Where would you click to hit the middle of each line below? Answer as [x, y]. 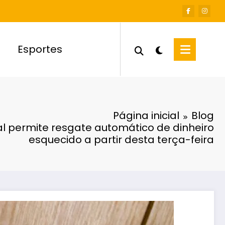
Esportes [40, 49]
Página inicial [146, 115]
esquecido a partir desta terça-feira [121, 139]
